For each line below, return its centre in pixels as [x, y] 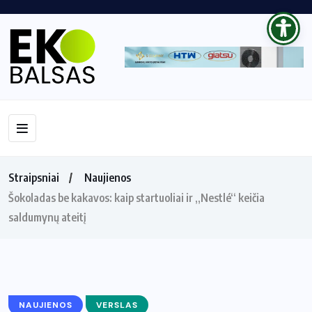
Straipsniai [34, 178]
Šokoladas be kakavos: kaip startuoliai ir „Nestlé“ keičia [136, 198]
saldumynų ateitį [47, 218]
